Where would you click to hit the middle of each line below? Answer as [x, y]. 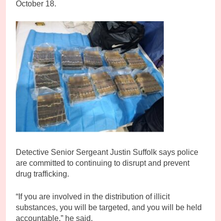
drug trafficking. [42, 174]
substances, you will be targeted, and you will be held [109, 207]
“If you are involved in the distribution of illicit [93, 196]
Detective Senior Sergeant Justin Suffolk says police [107, 152]
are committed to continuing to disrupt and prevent [103, 163]
